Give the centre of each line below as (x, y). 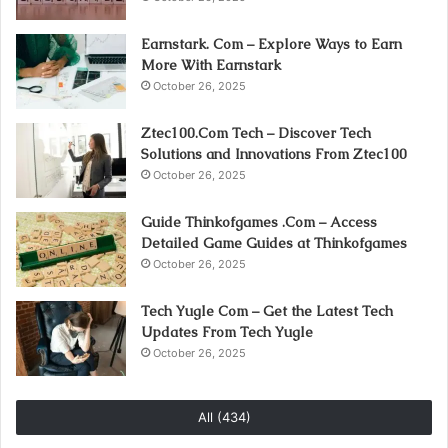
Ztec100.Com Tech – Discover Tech (256, 133)
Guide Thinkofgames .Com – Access (259, 222)
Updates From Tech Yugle (227, 332)
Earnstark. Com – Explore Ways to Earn (271, 44)
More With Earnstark (211, 65)
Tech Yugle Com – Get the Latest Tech (267, 311)
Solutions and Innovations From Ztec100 (274, 154)
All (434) (224, 417)
